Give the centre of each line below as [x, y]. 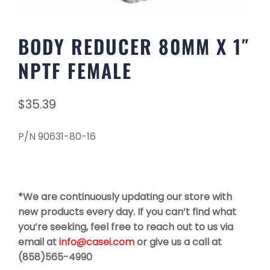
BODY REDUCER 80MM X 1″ [134, 46]
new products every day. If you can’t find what [127, 212]
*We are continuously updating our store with [125, 196]
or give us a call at [178, 242]
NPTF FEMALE [75, 70]
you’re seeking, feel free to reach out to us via [126, 227]
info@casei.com [97, 242]
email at [39, 242]
